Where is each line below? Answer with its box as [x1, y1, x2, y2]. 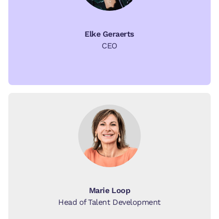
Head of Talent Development [58, 197, 161, 207]
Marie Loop [88, 185, 131, 195]
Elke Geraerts [85, 29, 134, 39]
